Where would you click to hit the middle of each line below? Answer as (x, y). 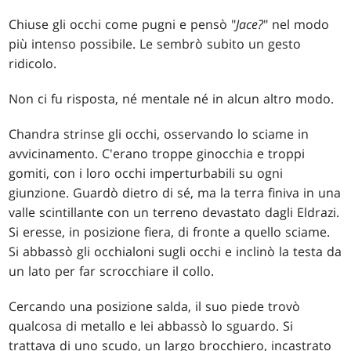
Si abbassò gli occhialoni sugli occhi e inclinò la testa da (175, 252)
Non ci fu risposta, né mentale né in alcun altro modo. (172, 99)
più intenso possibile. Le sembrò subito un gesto (155, 44)
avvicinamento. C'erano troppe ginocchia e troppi (157, 154)
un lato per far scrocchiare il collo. (112, 271)
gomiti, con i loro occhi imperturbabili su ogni (146, 174)
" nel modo (297, 25)
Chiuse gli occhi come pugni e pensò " (123, 25)
